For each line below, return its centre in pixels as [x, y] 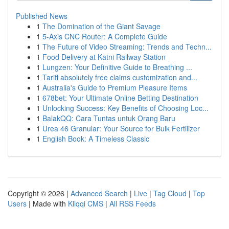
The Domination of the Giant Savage [101, 26]
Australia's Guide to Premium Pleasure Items [115, 87]
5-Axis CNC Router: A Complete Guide [105, 36]
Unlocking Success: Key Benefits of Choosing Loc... [125, 108]
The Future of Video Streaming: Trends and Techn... [127, 47]
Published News [42, 16]
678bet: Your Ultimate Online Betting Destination [120, 98]
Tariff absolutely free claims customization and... [120, 77]
